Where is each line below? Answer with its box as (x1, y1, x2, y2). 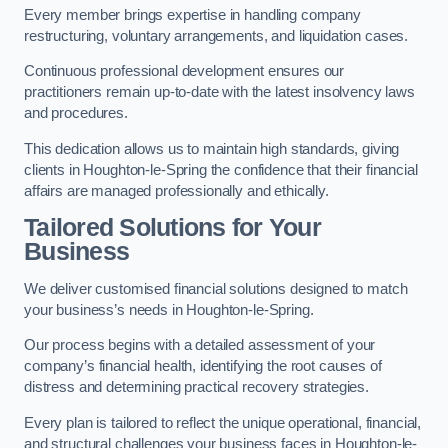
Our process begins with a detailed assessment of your (24, 337, 376, 354)
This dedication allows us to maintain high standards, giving (24, 140, 400, 157)
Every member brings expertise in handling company (24, 6, 361, 23)
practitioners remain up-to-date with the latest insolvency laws (24, 84, 415, 101)
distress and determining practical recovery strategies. (24, 379, 370, 396)
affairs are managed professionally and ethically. (24, 182, 329, 199)
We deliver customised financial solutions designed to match (24, 280, 408, 297)
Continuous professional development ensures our (24, 63, 345, 80)
